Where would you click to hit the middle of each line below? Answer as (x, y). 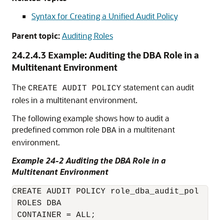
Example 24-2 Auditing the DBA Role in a (89, 160)
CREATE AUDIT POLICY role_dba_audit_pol (108, 192)
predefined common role (57, 129)
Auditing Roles (87, 36)
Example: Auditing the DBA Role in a (124, 55)
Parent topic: (36, 36)
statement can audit (158, 87)
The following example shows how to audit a (91, 118)
